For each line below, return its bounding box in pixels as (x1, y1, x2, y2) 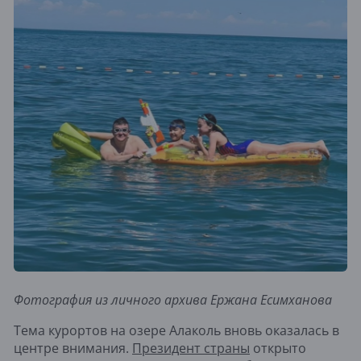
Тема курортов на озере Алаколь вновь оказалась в (14, 321, 339, 339)
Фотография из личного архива (14, 290, 210, 309)
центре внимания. (14, 338, 132, 357)
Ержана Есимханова (210, 290, 332, 309)
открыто (250, 338, 306, 357)
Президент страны (132, 338, 250, 357)
